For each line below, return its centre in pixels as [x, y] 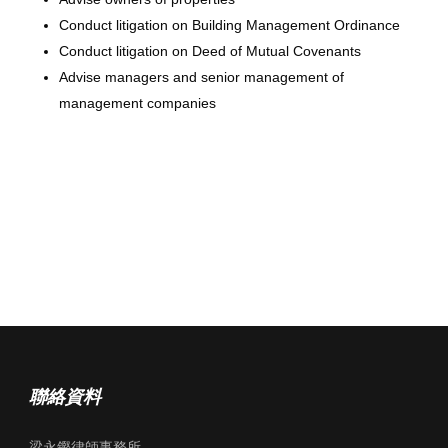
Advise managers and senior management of [201, 77]
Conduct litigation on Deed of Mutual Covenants [210, 51]
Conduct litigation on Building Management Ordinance [229, 25]
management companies [137, 103]
